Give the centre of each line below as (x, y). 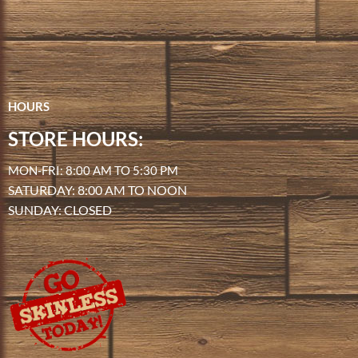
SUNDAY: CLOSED (60, 210)
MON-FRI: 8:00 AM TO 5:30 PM (93, 171)
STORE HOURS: (76, 139)
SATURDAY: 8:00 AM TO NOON (97, 190)
